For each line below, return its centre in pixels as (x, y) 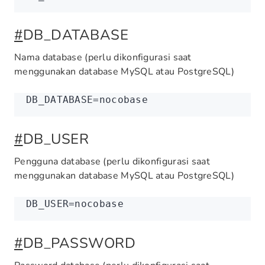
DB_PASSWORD (79, 243)
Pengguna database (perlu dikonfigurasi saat (112, 161)
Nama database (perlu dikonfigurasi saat (103, 57)
